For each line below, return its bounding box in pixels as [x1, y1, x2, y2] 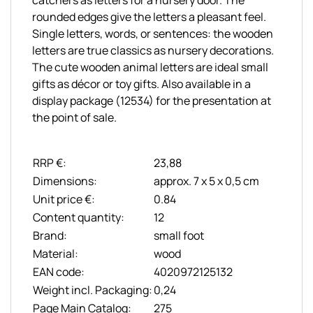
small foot [154, 227, 204, 243]
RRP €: [33, 154, 66, 170]
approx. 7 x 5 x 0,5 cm [154, 173, 259, 189]
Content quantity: [33, 209, 124, 225]
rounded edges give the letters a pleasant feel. [32, 8, 266, 24]
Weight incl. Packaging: [33, 282, 152, 298]
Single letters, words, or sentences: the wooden [32, 25, 273, 41]
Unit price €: [33, 191, 95, 207]
